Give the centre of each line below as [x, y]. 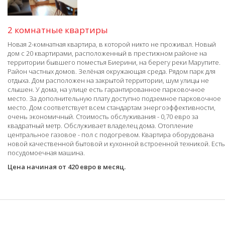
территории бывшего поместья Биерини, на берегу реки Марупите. [114, 62]
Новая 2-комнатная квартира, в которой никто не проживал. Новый [112, 44]
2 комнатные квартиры [58, 30]
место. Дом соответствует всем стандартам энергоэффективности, [111, 107]
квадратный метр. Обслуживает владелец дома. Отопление [100, 125]
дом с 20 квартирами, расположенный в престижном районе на [107, 53]
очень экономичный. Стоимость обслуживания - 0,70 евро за [103, 116]
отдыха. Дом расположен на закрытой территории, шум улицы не [108, 80]
